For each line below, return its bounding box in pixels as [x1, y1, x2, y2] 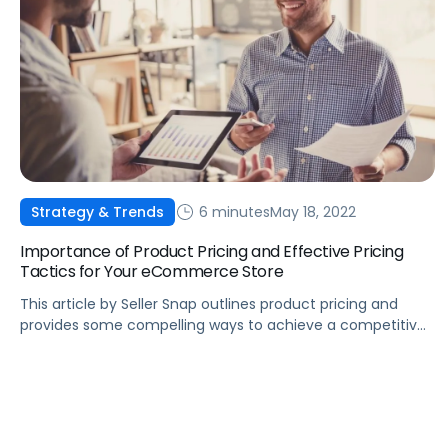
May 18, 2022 [270, 201, 356, 222]
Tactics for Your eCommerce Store [20, 260, 284, 284]
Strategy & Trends [31, 202, 164, 223]
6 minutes [195, 201, 270, 222]
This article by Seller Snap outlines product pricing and [20, 294, 398, 315]
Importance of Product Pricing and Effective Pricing [20, 240, 404, 264]
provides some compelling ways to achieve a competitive [20, 315, 426, 336]
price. [20, 336, 58, 357]
